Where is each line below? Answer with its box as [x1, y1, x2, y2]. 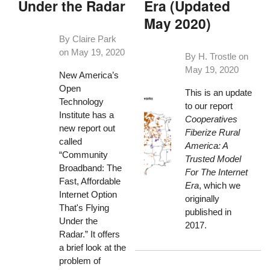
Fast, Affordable [58, 175, 121, 186]
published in [184, 206, 231, 217]
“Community [58, 149, 108, 160]
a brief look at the [58, 242, 126, 253]
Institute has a [58, 109, 114, 120]
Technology [58, 96, 104, 107]
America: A [184, 140, 228, 151]
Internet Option [58, 189, 117, 199]
